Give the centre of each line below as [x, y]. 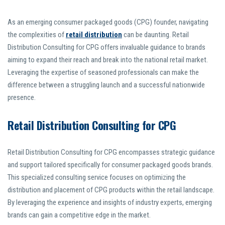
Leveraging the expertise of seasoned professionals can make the [103, 73]
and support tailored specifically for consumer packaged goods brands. [110, 165]
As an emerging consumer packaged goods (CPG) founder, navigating [108, 22]
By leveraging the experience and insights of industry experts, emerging [110, 203]
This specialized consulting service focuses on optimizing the [97, 178]
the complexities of [37, 35]
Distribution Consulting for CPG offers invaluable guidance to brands [106, 47]
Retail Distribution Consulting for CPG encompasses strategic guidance [111, 152]
